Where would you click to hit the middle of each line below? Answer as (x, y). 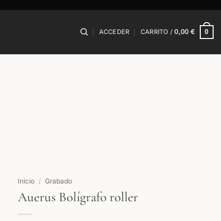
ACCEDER (114, 32)
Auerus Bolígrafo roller (78, 197)
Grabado (59, 181)
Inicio (26, 181)
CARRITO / (157, 32)
